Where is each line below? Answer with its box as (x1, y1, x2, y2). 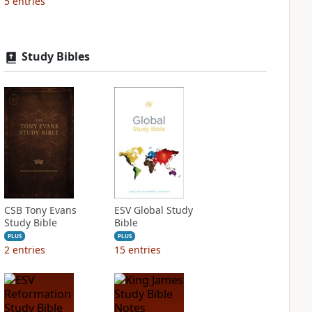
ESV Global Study (114, 203, 193, 217)
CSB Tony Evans (3, 203, 77, 217)
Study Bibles (21, 49, 90, 64)
